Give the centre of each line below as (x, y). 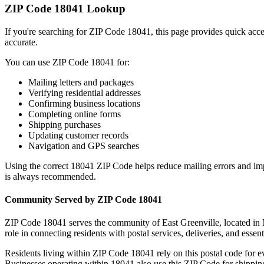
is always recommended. (50, 176)
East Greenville (191, 223)
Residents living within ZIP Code (68, 253)
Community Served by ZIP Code (72, 200)
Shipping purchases (65, 124)
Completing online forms (75, 114)
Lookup (105, 9)
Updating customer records (78, 135)
